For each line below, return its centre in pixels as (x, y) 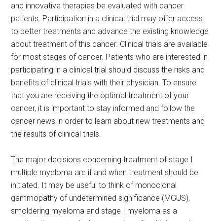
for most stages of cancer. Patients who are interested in (110, 57)
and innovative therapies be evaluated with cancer (97, 6)
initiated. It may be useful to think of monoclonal (94, 185)
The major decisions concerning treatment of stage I (102, 160)
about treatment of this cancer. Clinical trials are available (110, 44)
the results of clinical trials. (56, 134)
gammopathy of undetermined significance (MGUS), (101, 198)
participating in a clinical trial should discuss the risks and (108, 70)
